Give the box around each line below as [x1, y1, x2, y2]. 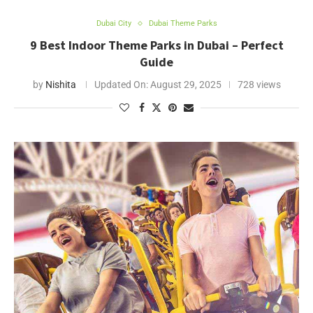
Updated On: [94, 79, 148, 90]
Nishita [45, 79, 76, 90]
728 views [237, 79, 281, 90]
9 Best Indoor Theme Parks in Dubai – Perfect [29, 37, 284, 53]
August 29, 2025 [147, 79, 221, 90]
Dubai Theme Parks [148, 19, 217, 28]
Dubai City [96, 19, 131, 28]
